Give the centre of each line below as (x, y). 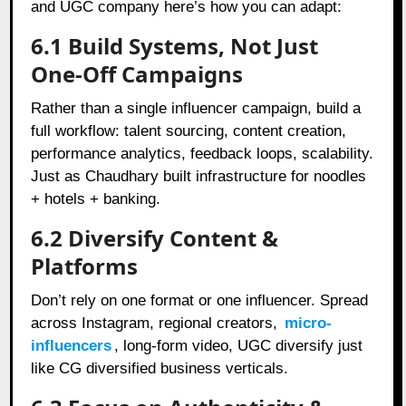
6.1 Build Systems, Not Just (175, 45)
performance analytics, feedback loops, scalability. (203, 153)
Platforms (85, 266)
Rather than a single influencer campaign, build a (196, 108)
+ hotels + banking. (96, 198)
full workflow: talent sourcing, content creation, (189, 130)
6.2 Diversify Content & (155, 237)
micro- (309, 323)
